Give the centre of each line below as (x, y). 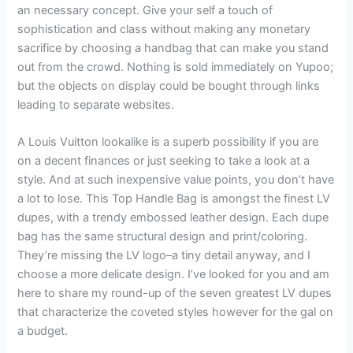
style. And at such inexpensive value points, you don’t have (176, 180)
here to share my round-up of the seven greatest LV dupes (175, 293)
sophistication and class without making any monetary (164, 29)
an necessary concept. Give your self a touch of (145, 10)
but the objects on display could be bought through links (169, 85)
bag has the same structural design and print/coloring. (163, 236)
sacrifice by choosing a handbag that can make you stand (173, 48)
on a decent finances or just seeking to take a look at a (164, 161)
